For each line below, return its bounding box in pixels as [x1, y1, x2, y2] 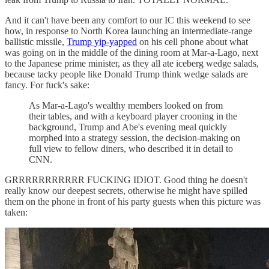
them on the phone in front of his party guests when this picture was [5, 196, 261, 207]
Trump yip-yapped [67, 37, 137, 47]
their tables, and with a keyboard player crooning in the [29, 111, 237, 122]
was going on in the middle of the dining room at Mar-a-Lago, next [5, 47, 258, 58]
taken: [5, 207, 28, 218]
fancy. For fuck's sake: [5, 80, 89, 91]
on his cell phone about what [137, 37, 248, 47]
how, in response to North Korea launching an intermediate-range [5, 26, 252, 37]
